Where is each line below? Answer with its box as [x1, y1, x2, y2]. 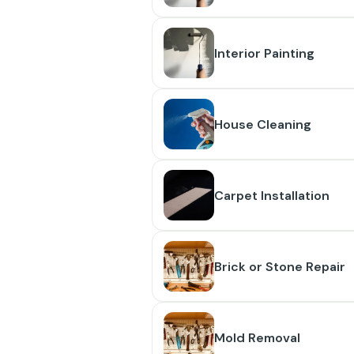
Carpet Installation [214, 186, 330, 204]
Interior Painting [214, 44, 314, 62]
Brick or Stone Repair [214, 258, 345, 275]
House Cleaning [214, 115, 311, 133]
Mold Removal [214, 329, 300, 346]
